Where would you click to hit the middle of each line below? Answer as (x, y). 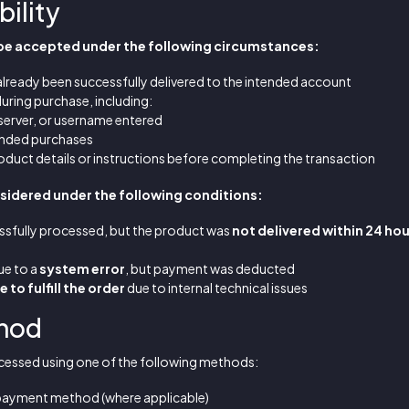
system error (82, 268)
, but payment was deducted (210, 268)
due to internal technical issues (216, 288)
